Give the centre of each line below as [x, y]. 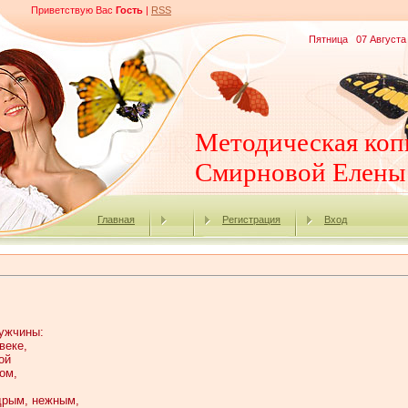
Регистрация [251, 219]
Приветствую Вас [72, 10]
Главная [116, 219]
